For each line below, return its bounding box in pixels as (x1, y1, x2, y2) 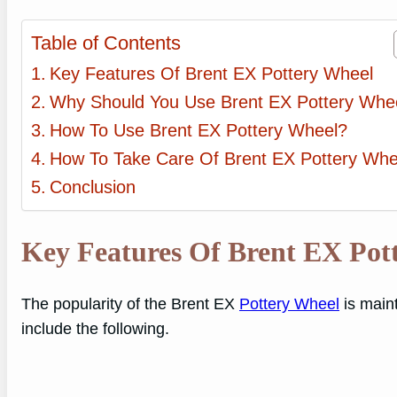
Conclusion (50, 177, 136, 198)
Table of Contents (31, 32, 181, 55)
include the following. (21, 320, 169, 339)
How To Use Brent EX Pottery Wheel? (50, 121, 347, 141)
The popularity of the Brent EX (21, 295, 239, 314)
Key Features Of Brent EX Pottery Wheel (50, 64, 373, 84)
